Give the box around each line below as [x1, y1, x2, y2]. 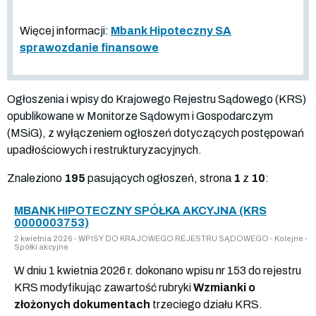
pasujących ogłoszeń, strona [85, 171, 233, 184]
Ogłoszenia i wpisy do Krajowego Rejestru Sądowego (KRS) [7, 92, 306, 105]
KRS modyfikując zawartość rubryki [14, 281, 193, 293]
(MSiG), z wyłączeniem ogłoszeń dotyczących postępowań [7, 126, 304, 139]
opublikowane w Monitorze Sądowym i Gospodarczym [7, 109, 273, 122]
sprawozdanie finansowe [20, 41, 159, 54]
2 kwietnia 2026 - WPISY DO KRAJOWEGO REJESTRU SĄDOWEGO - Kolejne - [14, 233, 308, 243]
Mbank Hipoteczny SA [111, 24, 231, 37]
